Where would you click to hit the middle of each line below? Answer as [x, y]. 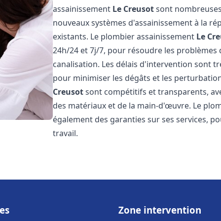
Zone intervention [160, 210]
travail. [66, 133]
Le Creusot [133, 9]
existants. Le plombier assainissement [125, 37]
